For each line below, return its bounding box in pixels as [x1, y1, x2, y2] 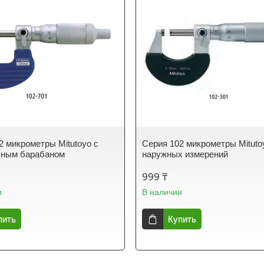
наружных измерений [142, 149, 229, 159]
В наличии [142, 187, 183, 197]
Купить [168, 214, 197, 224]
